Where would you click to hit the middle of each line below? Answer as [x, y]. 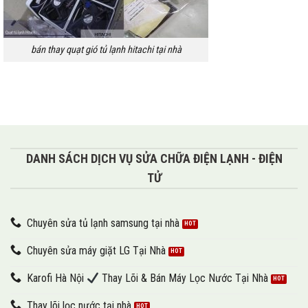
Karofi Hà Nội [57, 278]
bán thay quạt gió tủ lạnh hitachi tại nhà [106, 49]
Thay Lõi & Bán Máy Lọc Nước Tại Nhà [184, 278]
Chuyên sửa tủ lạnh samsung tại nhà [103, 223]
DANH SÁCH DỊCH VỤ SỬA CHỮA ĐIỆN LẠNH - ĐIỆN [154, 158]
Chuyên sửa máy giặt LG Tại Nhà [96, 251]
